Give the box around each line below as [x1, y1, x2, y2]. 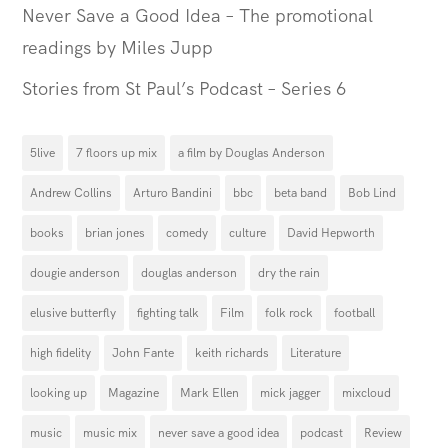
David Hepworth [287, 225, 376, 241]
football [334, 305, 376, 321]
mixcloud [342, 385, 392, 401]
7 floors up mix [76, 145, 158, 161]
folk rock [265, 305, 314, 321]
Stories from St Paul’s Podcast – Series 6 [22, 77, 347, 100]
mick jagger [260, 385, 322, 401]
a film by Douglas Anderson [178, 145, 326, 161]
